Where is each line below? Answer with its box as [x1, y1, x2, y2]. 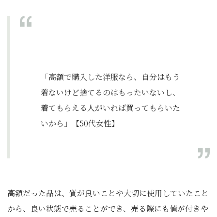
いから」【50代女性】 [41, 118, 119, 129]
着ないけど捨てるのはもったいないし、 [41, 87, 180, 98]
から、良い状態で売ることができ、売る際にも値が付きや [7, 203, 208, 214]
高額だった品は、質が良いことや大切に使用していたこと [7, 187, 209, 199]
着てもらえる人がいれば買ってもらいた [41, 102, 180, 113]
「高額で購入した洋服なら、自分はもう [41, 71, 180, 82]
